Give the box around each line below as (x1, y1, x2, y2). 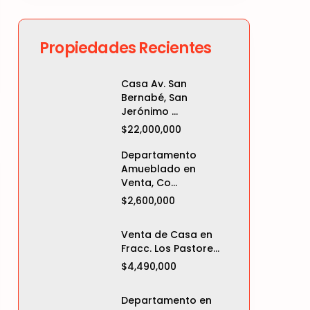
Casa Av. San (121, 77, 187, 91)
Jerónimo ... (121, 104, 178, 118)
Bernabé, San (121, 91, 188, 104)
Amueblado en (121, 162, 196, 176)
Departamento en (121, 293, 212, 307)
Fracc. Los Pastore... (121, 241, 219, 255)
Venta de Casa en (121, 228, 212, 241)
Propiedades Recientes (39, 37, 212, 59)
